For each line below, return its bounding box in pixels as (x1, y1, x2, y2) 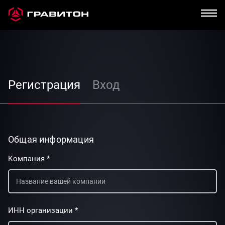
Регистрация (8, 78, 80, 92)
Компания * (8, 154, 50, 163)
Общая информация (8, 134, 94, 145)
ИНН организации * (8, 206, 78, 215)
